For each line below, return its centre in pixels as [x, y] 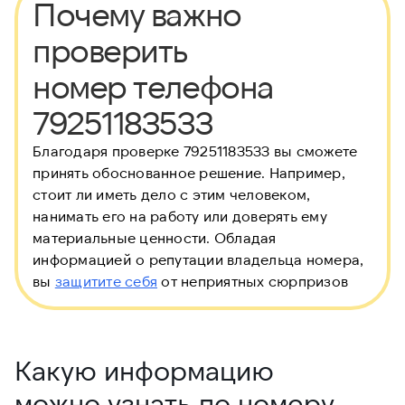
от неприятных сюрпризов [253, 281]
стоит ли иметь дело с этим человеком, [172, 194]
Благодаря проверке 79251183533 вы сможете [195, 151]
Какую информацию [144, 370]
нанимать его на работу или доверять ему [180, 216]
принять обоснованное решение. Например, [189, 173]
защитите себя [106, 281]
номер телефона [153, 86]
